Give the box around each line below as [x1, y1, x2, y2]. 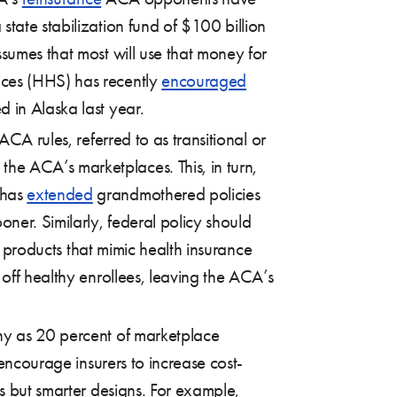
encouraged [161, 69, 247, 91]
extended [27, 183, 93, 205]
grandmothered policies [92, 183, 261, 205]
